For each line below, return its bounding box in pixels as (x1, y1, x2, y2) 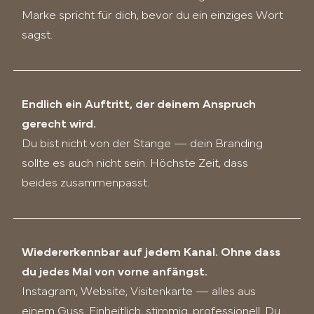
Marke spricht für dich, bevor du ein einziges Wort (21, 10, 283, 21)
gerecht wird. (22, 118, 97, 130)
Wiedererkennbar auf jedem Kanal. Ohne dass (22, 247, 281, 258)
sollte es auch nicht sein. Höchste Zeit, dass (21, 158, 248, 169)
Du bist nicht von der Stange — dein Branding (21, 138, 263, 149)
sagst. (21, 29, 53, 41)
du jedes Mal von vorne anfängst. (22, 266, 208, 278)
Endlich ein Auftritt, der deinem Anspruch (22, 99, 257, 110)
